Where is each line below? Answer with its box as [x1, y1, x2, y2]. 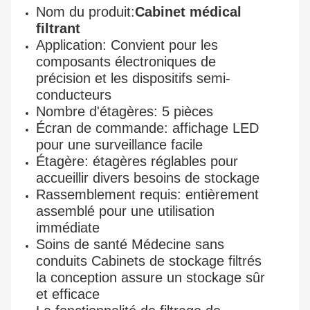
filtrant [36, 21, 80, 37]
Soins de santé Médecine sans [36, 237, 224, 253]
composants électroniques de [36, 54, 216, 70]
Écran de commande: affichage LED [36, 120, 259, 136]
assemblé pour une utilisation [36, 203, 215, 219]
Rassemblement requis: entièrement [36, 187, 259, 203]
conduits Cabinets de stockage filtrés [36, 253, 262, 269]
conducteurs [36, 87, 111, 103]
